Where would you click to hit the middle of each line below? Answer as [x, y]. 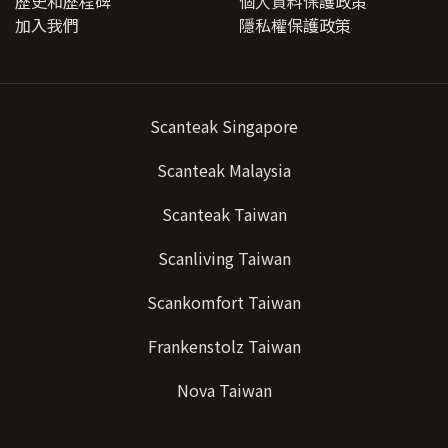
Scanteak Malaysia [224, 169]
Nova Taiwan [224, 389]
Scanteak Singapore [224, 125]
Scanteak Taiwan [224, 213]
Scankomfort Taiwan [224, 301]
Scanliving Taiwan [224, 257]
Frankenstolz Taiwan [224, 345]
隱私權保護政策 [295, 24]
